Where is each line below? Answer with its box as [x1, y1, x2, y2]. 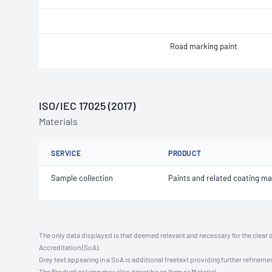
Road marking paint [170, 41, 237, 51]
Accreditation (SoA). [39, 243, 100, 251]
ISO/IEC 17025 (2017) [39, 99, 135, 112]
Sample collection [51, 173, 113, 183]
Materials [39, 115, 78, 127]
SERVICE [51, 149, 81, 157]
